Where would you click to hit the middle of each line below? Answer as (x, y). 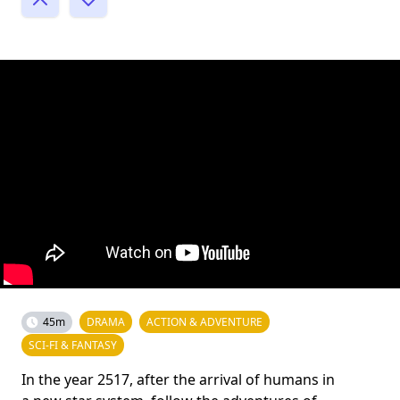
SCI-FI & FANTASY (73, 345)
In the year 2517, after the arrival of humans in (178, 379)
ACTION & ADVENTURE (204, 321)
